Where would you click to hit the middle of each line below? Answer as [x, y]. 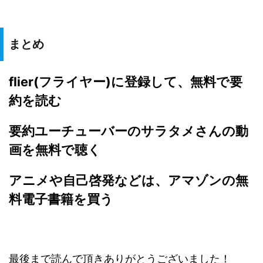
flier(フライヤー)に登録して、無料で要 [126, 81]
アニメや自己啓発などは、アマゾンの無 [129, 180]
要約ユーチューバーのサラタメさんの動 [129, 131]
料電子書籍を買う [61, 199]
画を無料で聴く [55, 149]
